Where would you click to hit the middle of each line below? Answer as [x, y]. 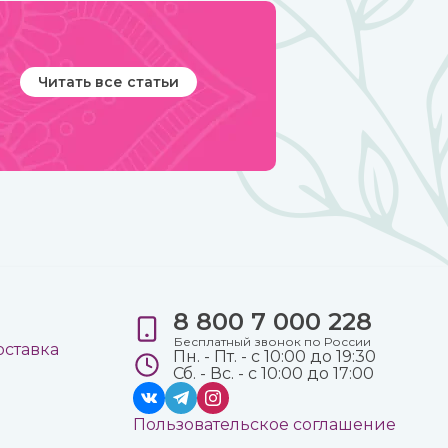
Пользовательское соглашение [264, 424]
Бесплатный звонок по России [272, 341]
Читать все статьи [108, 82]
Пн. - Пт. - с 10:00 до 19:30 [274, 356]
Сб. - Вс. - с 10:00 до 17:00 [273, 373]
